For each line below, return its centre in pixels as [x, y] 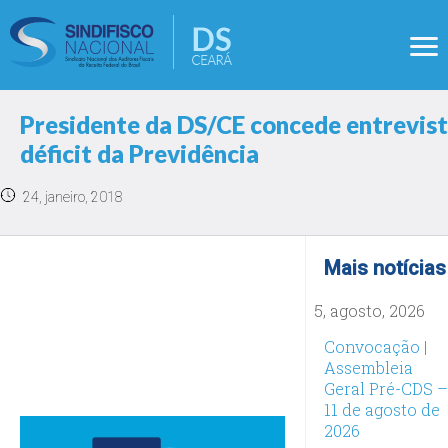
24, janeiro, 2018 [73, 196]
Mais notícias [384, 267]
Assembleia [368, 367]
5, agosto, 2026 [369, 310]
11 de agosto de [381, 409]
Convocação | [375, 346]
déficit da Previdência [139, 153]
